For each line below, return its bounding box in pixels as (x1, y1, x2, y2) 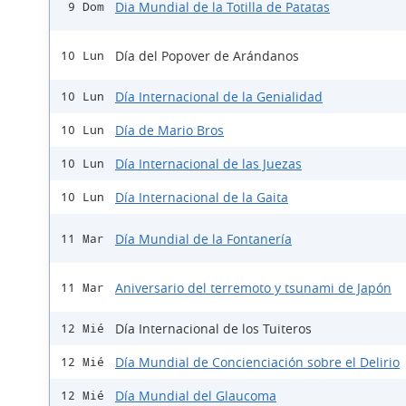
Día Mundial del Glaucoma (115, 387, 276, 404)
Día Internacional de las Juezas (115, 155, 302, 172)
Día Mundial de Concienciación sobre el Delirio (115, 353, 400, 371)
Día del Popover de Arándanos (115, 46, 299, 64)
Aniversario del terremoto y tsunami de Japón (115, 278, 391, 296)
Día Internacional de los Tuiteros (115, 320, 312, 337)
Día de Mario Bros (115, 121, 224, 139)
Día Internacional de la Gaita (115, 188, 288, 206)
